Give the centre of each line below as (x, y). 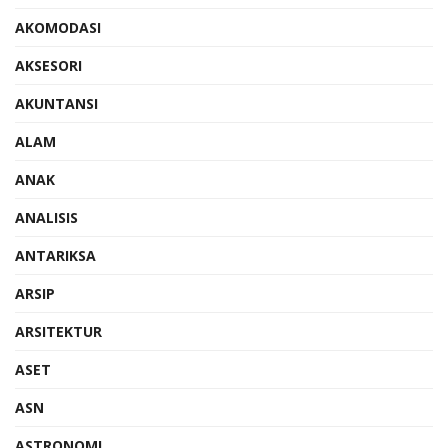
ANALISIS (46, 217)
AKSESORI (48, 65)
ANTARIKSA (55, 255)
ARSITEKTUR (58, 331)
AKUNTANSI (56, 103)
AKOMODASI (58, 27)
